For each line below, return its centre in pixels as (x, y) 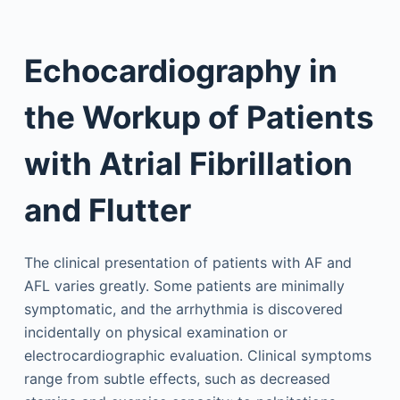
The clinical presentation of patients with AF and (187, 262)
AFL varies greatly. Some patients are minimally (184, 286)
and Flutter (107, 209)
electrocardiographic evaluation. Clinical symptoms (197, 355)
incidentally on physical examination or (155, 332)
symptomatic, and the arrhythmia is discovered (183, 309)
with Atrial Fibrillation (188, 163)
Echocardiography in (180, 70)
